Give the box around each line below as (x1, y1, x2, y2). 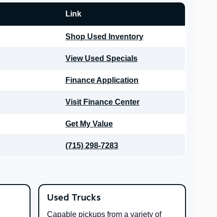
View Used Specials (65, 54, 138, 63)
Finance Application (65, 76, 139, 85)
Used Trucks (46, 193, 101, 203)
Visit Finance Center (65, 98, 139, 107)
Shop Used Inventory (65, 32, 143, 41)
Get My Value (65, 120, 113, 128)
